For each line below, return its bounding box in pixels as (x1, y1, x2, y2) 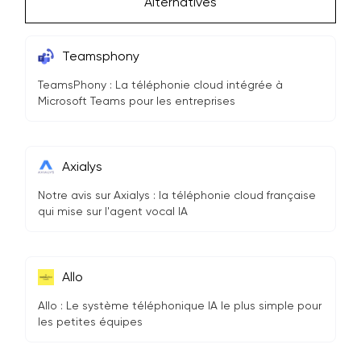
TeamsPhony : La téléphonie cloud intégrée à (38, 78, 283, 91)
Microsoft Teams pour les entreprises (38, 94, 235, 107)
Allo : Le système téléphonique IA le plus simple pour (38, 299, 322, 312)
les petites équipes (38, 315, 143, 328)
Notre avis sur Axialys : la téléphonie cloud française (38, 189, 316, 201)
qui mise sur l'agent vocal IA (38, 205, 188, 218)
